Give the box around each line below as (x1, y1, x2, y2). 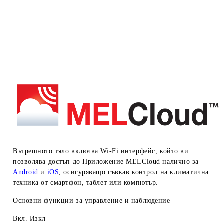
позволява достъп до (13, 157, 80, 165)
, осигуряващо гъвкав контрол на (59, 168, 168, 176)
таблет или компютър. (86, 178, 158, 186)
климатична (170, 168, 209, 176)
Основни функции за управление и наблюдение (13, 196, 170, 204)
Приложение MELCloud (82, 157, 163, 165)
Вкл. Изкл (13, 214, 46, 222)
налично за (162, 157, 199, 165)
